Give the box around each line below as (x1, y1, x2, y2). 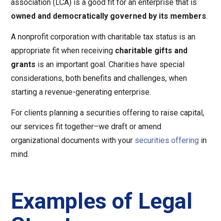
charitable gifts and (115, 46, 188, 55)
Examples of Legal (11, 188, 193, 214)
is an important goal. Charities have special (36, 60, 185, 69)
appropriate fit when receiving (11, 46, 115, 55)
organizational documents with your (11, 136, 135, 145)
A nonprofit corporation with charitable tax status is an (11, 32, 196, 41)
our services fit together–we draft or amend (11, 122, 162, 131)
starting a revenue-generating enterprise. (11, 87, 151, 97)
